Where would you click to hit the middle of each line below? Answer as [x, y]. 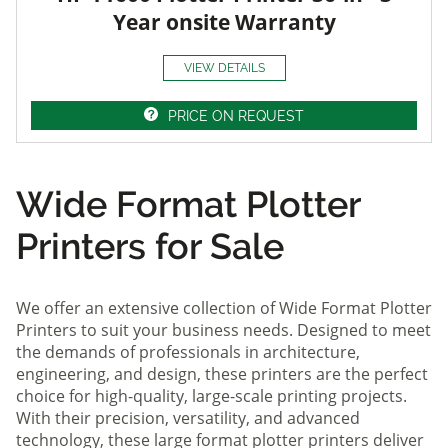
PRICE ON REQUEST [236, 115]
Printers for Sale [150, 245]
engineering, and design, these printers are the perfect [222, 373]
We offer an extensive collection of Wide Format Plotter [224, 307]
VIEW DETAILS [224, 67]
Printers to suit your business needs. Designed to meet [223, 329]
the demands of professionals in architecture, [188, 351]
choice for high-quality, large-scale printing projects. [211, 395]
